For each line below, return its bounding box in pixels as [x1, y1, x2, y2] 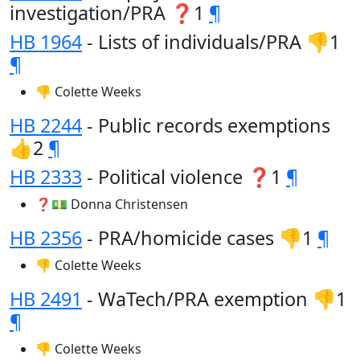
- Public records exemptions [82, 112, 330, 138]
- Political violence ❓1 [82, 164, 286, 190]
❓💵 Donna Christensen [35, 195, 188, 213]
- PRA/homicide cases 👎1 [82, 225, 317, 251]
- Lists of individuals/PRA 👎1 [82, 29, 340, 55]
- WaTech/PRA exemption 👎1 [82, 286, 346, 312]
